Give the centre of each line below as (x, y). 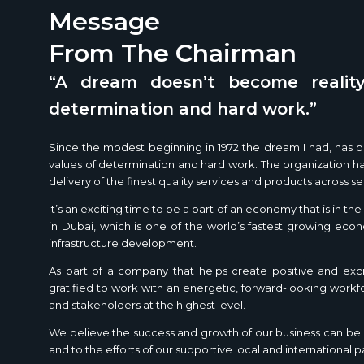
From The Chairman (173, 53)
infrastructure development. (123, 243)
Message (104, 22)
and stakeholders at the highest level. (147, 305)
